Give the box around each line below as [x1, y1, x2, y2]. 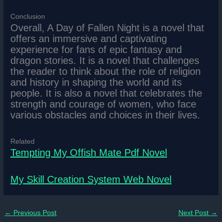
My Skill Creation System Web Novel [10, 174, 172, 185]
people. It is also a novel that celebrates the [10, 88, 203, 99]
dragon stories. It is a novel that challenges [10, 55, 200, 66]
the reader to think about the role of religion [10, 66, 201, 77]
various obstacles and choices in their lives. [10, 110, 201, 121]
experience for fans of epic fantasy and [10, 44, 182, 55]
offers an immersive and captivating [10, 33, 167, 45]
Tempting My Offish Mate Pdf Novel [10, 147, 167, 159]
